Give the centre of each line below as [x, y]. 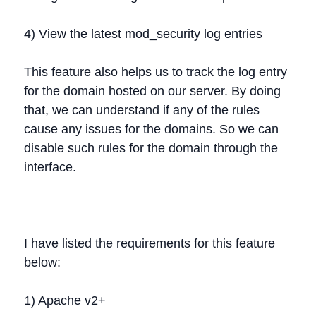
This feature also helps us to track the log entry [156, 72]
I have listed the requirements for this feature [150, 243]
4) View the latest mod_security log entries [143, 34]
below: [42, 262]
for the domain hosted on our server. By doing [152, 91]
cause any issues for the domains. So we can [151, 129]
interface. [50, 167]
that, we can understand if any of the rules [142, 110]
